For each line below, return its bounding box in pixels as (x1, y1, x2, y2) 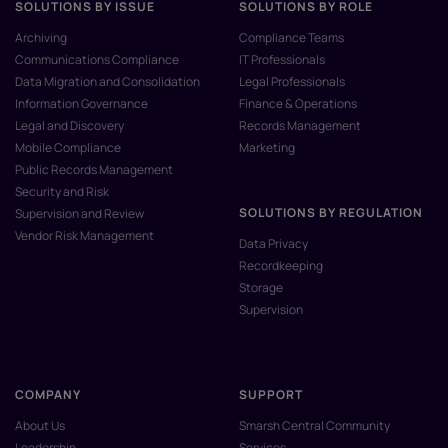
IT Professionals (239, 51, 325, 69)
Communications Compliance (15, 51, 179, 69)
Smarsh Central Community (239, 417, 390, 435)
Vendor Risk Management (15, 227, 154, 245)
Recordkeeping (239, 257, 323, 275)
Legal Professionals (239, 73, 345, 91)
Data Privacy (239, 235, 308, 253)
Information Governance (15, 95, 148, 113)
